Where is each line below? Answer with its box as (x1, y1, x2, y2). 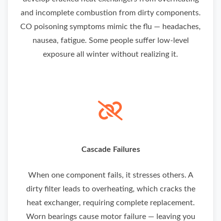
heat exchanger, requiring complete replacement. (26, 199, 195, 207)
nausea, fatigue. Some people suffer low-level (32, 37, 189, 45)
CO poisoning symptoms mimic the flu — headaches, (20, 23, 201, 31)
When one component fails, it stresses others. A (28, 171, 193, 180)
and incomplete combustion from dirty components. (20, 9, 201, 17)
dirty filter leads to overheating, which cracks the (26, 185, 195, 193)
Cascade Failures (81, 146, 140, 154)
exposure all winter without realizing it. (43, 50, 178, 59)
